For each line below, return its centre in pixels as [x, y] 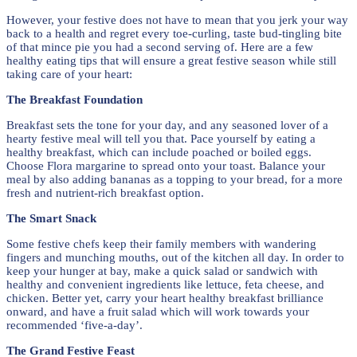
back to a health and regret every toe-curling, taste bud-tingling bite [174, 33]
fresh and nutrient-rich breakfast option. [105, 193]
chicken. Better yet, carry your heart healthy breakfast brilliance [165, 298]
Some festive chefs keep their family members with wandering [161, 244]
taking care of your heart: [69, 74]
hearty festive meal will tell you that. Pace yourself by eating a [161, 139]
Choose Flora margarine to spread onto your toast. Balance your [166, 166]
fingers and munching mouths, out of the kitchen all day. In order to [175, 257]
